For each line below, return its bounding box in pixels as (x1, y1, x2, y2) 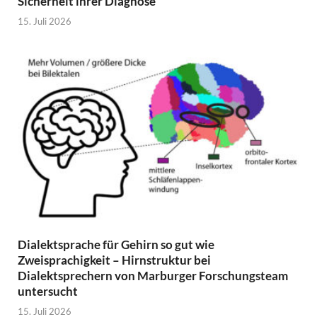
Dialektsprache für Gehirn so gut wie (18, 236, 214, 252)
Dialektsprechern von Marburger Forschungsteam (18, 267, 288, 283)
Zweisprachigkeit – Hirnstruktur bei (18, 252, 211, 267)
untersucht (18, 283, 78, 299)
